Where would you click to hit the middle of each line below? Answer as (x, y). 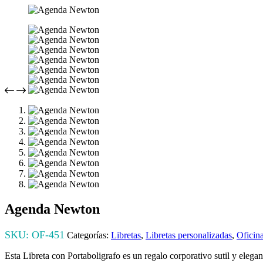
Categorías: (89, 235)
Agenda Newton (52, 209)
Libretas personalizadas (189, 235)
